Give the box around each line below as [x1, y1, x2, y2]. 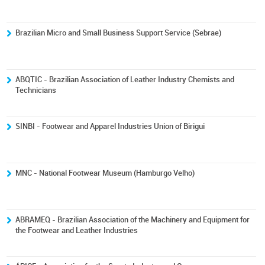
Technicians [15, 86, 57, 95]
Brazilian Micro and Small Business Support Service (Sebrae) [15, 28, 222, 37]
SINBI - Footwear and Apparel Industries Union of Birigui [15, 122, 205, 131]
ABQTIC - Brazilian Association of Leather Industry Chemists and [15, 75, 235, 84]
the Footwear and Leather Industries [15, 226, 138, 235]
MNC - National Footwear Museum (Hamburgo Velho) [15, 169, 195, 177]
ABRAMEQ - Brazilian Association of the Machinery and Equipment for [15, 215, 250, 224]
